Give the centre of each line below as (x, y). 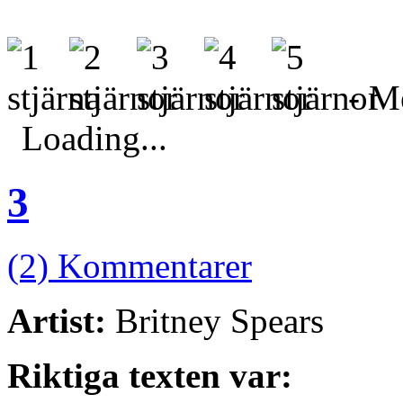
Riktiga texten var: (150, 376)
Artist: (57, 321)
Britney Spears (215, 321)
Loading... (94, 139)
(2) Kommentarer (130, 266)
